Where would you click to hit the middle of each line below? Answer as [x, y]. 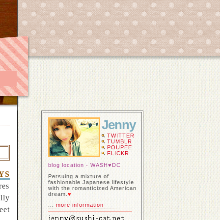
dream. [58, 194]
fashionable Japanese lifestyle [91, 182]
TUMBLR [119, 141]
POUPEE [119, 147]
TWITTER [121, 136]
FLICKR [118, 153]
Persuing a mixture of [78, 176]
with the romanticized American [92, 188]
